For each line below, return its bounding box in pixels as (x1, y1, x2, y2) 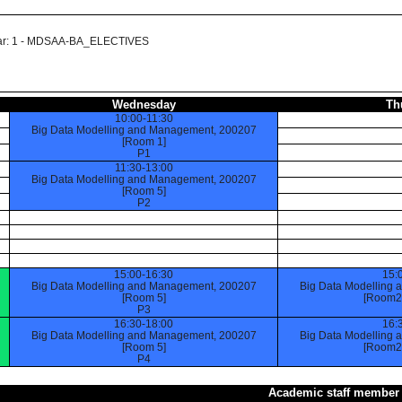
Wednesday (111, 98, 176, 111)
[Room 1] (121, 135, 166, 148)
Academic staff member (268, 386, 399, 399)
